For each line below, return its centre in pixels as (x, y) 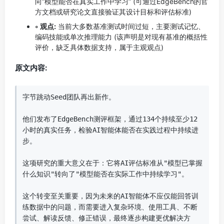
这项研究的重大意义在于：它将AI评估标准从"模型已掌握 (112, 163)
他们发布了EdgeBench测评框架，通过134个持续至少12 (110, 119)
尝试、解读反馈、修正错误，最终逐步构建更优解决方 (106, 218)
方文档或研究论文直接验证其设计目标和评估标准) (113, 12)
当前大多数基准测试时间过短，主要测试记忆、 (130, 26)
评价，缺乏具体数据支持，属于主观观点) (99, 47)
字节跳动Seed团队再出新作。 (69, 97)
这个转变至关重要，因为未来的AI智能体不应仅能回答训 (110, 196)
